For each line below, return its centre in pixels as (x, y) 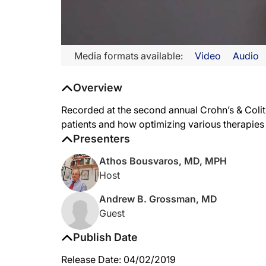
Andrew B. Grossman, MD (158, 199)
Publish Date (105, 237)
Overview (98, 88)
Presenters (102, 139)
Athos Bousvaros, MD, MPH (163, 161)
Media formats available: (129, 56)
